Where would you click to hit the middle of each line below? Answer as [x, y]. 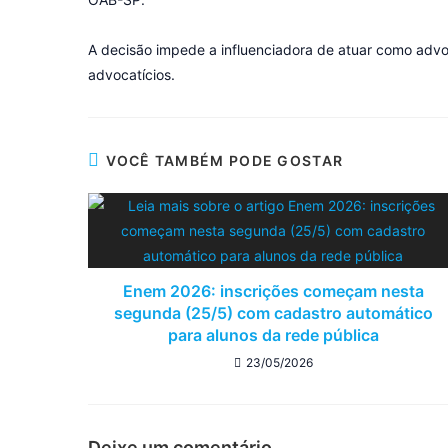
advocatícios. [131, 74]
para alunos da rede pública [273, 334]
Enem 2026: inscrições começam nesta [273, 290]
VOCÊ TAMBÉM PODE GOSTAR [225, 160]
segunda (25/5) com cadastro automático [273, 312]
